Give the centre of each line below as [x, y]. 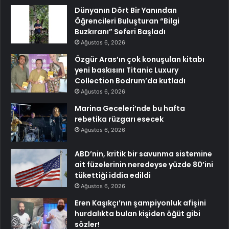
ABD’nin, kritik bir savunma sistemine [143, 154]
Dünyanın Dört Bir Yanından [126, 10]
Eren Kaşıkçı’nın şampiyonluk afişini [140, 203]
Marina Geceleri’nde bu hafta [130, 108]
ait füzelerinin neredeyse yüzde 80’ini [144, 164]
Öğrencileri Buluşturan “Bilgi [127, 21]
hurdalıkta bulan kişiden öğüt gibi [138, 213]
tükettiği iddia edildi [113, 175]
